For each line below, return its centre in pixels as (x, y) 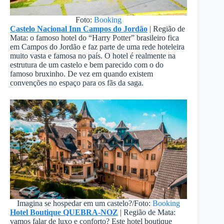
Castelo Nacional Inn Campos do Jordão (79, 29)
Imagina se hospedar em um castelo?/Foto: (85, 203)
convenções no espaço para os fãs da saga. (77, 83)
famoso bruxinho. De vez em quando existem (81, 74)
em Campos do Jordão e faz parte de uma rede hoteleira (97, 47)
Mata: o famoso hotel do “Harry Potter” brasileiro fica (94, 38)
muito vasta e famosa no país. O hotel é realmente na (93, 56)
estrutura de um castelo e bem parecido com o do (87, 65)
